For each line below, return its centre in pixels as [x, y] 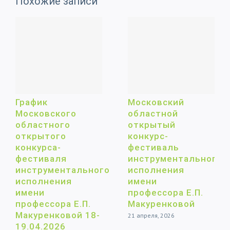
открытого [41, 136]
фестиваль [154, 147]
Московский [156, 102]
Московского [46, 113]
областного [43, 124]
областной [153, 113]
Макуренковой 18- [58, 215]
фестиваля [41, 158]
